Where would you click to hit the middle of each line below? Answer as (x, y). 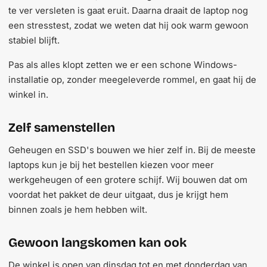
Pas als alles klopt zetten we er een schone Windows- (123, 65)
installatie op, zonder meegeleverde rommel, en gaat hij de (132, 80)
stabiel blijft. (34, 40)
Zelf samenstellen (62, 128)
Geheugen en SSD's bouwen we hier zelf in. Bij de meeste (132, 150)
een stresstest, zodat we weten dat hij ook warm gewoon (128, 25)
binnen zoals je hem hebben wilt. (78, 209)
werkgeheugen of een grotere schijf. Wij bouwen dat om (128, 180)
